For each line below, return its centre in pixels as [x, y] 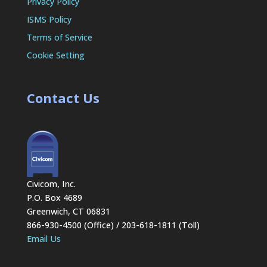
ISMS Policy [49, 20]
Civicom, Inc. [51, 184]
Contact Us [63, 97]
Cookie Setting [55, 55]
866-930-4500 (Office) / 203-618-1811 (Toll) [113, 225]
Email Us [44, 238]
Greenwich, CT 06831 [68, 211]
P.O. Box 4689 [54, 197]
